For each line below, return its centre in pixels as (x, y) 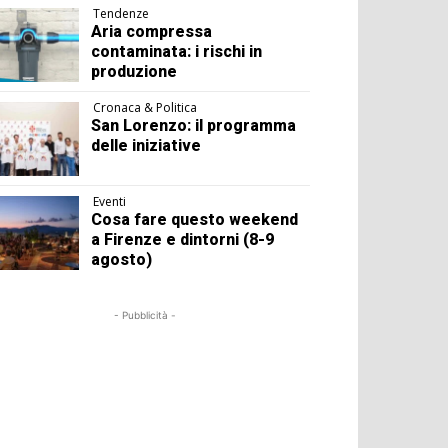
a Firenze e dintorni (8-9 (183, 240)
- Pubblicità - (145, 315)
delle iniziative (146, 146)
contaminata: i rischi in (177, 52)
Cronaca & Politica (145, 108)
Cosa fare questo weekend (195, 220)
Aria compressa (152, 32)
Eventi (110, 202)
